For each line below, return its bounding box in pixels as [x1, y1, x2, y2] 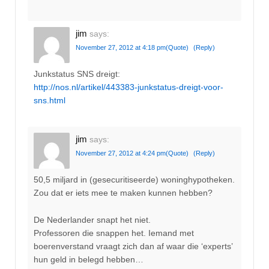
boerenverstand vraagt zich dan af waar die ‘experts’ [34, 241, 232, 251]
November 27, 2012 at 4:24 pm [76, 149, 166, 157]
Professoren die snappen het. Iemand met [34, 228, 194, 238]
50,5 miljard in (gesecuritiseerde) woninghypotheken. [34, 175, 235, 185]
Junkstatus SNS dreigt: [34, 69, 120, 79]
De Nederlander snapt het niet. [34, 214, 151, 225]
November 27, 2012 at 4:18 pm [76, 44, 166, 52]
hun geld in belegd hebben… [34, 254, 144, 264]
